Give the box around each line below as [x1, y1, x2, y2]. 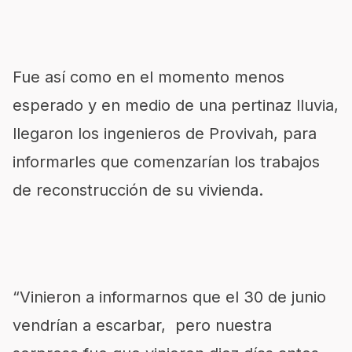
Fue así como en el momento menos [13, 68, 284, 86]
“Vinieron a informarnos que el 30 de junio [13, 288, 326, 306]
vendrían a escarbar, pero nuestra [13, 316, 272, 335]
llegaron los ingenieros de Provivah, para [13, 124, 317, 143]
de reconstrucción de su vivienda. [13, 181, 263, 200]
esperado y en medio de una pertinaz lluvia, [13, 96, 339, 115]
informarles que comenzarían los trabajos [13, 152, 320, 171]
